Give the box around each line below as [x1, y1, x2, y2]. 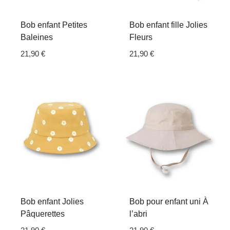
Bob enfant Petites [21, 20, 87, 29]
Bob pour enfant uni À [129, 197, 208, 206]
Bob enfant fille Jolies [129, 20, 207, 29]
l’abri [129, 209, 147, 219]
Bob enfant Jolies [21, 197, 84, 206]
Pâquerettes [21, 209, 65, 219]
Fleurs [129, 32, 152, 42]
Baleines [21, 32, 53, 42]
